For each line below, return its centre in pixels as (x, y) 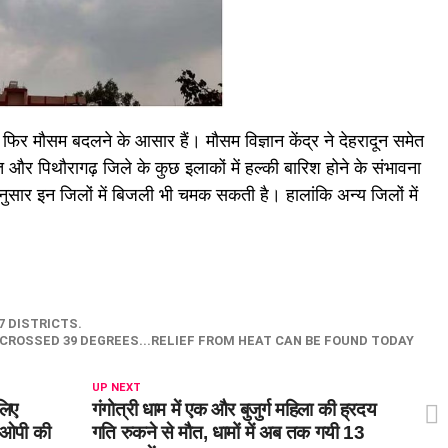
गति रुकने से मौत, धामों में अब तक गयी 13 (228, 432)
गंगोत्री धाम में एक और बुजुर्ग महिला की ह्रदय (234, 409)
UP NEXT (116, 387)
